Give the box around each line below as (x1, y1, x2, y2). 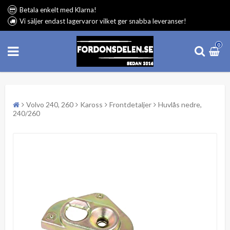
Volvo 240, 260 (26, 100, 73, 109)
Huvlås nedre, (158, 100, 202, 109)
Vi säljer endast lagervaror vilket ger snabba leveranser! (20, 17, 186, 25)
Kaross (80, 100, 103, 109)
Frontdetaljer (109, 100, 151, 109)
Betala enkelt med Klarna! (20, 6, 97, 14)
